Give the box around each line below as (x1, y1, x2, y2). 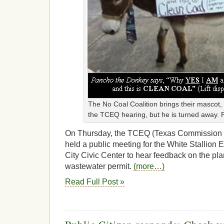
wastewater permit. (65, 162, 133, 171)
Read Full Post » (65, 177, 124, 186)
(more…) (133, 162, 164, 171)
